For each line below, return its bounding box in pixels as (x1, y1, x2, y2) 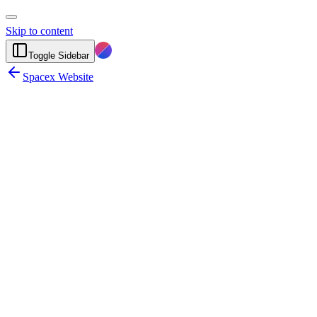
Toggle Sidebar (28, 50, 89, 61)
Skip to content (6, 25, 73, 37)
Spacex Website (23, 71, 93, 83)
